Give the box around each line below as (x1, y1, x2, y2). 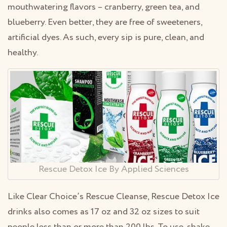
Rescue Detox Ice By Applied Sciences (38, 162, 189, 176)
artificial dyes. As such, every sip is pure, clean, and (8, 30, 204, 44)
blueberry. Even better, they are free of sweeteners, (8, 15, 202, 29)
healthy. (8, 46, 38, 59)
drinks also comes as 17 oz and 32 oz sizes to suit (8, 205, 200, 218)
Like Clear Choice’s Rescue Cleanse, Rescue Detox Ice (8, 190, 219, 203)
